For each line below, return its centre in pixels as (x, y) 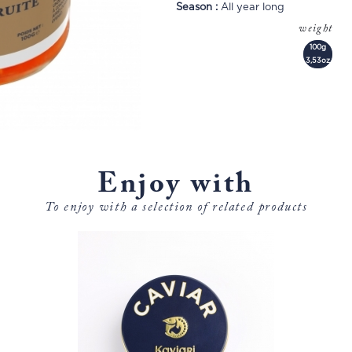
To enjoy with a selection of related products (176, 207)
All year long (253, 7)
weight (317, 29)
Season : (198, 7)
